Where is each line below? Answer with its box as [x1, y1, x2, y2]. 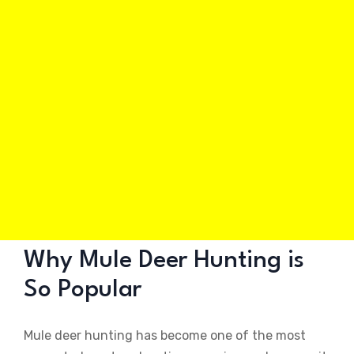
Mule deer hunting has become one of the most [24, 328, 306, 344]
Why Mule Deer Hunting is [24, 249, 304, 273]
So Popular [24, 278, 141, 303]
